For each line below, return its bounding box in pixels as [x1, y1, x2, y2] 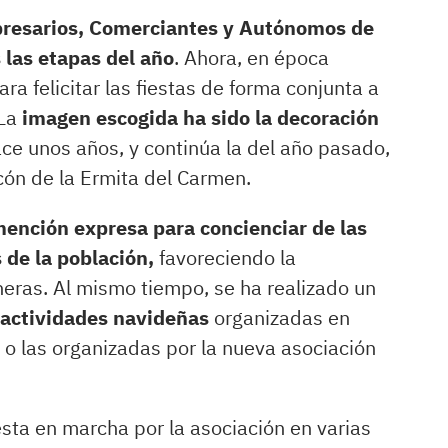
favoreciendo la [154, 244, 296, 271]
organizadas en [209, 304, 350, 331]
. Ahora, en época [174, 44, 329, 71]
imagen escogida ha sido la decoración [17, 104, 379, 131]
